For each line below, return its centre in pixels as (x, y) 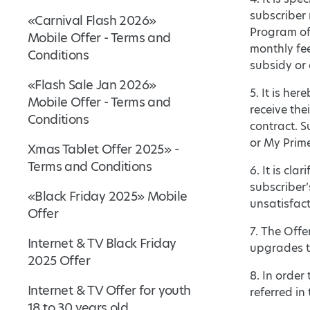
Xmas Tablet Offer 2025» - (103, 149)
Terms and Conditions (90, 166)
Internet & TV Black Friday (102, 243)
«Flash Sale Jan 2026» (92, 85)
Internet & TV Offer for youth (109, 290)
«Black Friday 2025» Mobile (108, 196)
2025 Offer (59, 261)
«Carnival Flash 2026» (92, 20)
